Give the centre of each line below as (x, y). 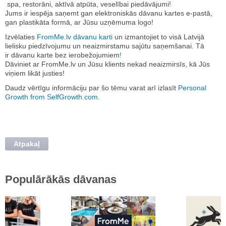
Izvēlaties (21, 37)
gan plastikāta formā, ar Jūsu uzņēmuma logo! (79, 22)
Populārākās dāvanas (61, 179)
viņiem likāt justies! (35, 73)
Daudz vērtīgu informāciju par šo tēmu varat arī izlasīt (92, 88)
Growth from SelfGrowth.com (51, 97)
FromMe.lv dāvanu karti (75, 37)
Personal (192, 88)
